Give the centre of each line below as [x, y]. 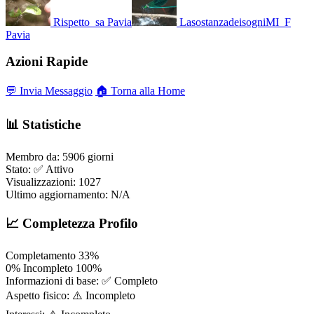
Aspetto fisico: [37, 295]
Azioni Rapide [47, 62]
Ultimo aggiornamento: [57, 194]
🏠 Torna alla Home [140, 91]
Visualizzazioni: [41, 182]
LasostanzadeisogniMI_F [235, 22]
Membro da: [33, 156]
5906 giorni [88, 156]
